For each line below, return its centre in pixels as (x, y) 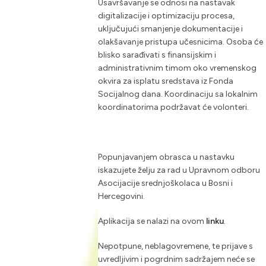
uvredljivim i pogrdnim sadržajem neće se (176, 259)
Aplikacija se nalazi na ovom (152, 221)
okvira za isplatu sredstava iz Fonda (165, 81)
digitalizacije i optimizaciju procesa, (166, 16)
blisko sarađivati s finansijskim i (157, 55)
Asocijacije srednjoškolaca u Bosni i (165, 183)
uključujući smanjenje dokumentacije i (170, 29)
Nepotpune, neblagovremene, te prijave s (175, 246)
